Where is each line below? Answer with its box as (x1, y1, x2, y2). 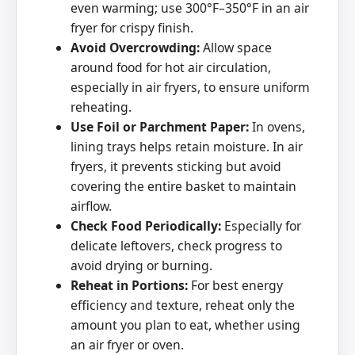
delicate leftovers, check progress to (71, 236, 282, 254)
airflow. (71, 197, 112, 215)
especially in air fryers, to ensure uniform (71, 78, 310, 96)
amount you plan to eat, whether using (71, 315, 300, 334)
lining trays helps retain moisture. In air (71, 137, 303, 155)
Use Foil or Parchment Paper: (71, 117, 249, 136)
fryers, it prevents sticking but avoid (71, 157, 281, 175)
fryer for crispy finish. (71, 18, 193, 36)
